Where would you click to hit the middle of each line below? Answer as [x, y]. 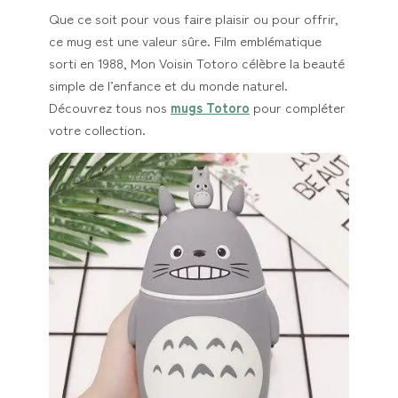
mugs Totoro [210, 107]
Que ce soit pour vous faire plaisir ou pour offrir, [194, 19]
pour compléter [298, 107]
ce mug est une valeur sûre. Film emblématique [185, 41]
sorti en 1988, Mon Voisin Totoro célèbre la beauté [197, 63]
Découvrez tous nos [110, 107]
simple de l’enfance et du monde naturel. [168, 85]
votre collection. [97, 130]
